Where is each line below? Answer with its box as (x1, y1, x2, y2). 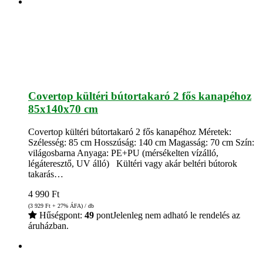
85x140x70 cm (28, 103, 98, 116)
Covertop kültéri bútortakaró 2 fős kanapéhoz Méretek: (28, 126, 231, 137)
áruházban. (28, 220, 69, 231)
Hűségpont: (37, 210, 85, 220)
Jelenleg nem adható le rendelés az (113, 210, 240, 220)
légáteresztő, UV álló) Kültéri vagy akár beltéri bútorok (28, 158, 237, 168)
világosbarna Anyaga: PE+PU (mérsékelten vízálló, (28, 147, 218, 158)
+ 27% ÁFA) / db (50, 202, 94, 209)
